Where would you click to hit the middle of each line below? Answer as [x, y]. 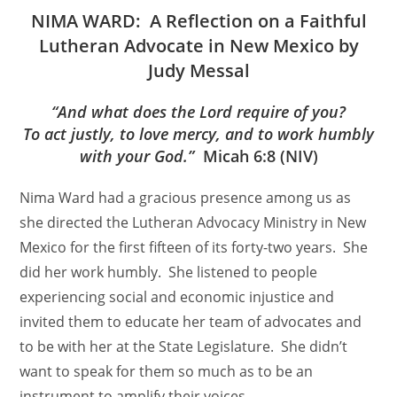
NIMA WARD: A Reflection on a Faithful [198, 21]
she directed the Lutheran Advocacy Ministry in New [193, 222]
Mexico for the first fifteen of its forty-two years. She [194, 247]
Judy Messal [198, 70]
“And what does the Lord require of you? [198, 112]
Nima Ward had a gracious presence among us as [186, 198]
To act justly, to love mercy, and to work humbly [198, 134]
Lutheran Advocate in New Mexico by [198, 46]
